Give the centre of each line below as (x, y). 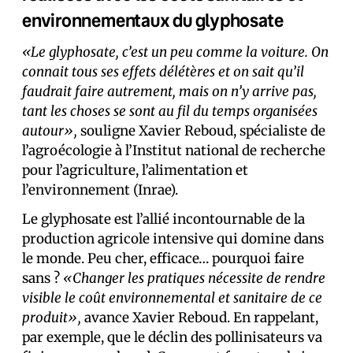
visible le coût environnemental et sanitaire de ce (172, 298)
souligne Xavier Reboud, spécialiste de (201, 131)
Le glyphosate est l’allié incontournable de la (163, 219)
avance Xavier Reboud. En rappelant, (200, 318)
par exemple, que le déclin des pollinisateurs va (172, 337)
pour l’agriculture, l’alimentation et (135, 170)
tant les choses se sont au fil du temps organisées (170, 111)
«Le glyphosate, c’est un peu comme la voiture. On (175, 52)
